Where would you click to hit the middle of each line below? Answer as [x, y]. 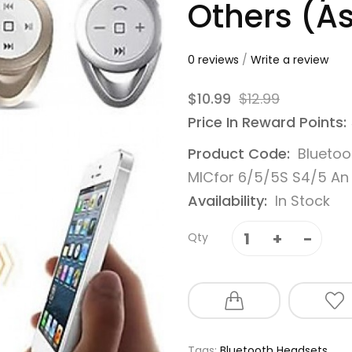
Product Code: [241, 154]
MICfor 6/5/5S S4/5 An [268, 177]
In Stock [302, 201]
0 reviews [213, 60]
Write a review [290, 60]
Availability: [229, 201]
